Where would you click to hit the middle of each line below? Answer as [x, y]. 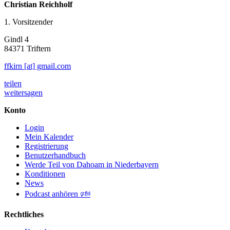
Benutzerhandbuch [55, 156]
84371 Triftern [27, 49]
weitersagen [23, 93]
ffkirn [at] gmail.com [37, 66]
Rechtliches [24, 215]
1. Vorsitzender [28, 22]
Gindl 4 [16, 40]
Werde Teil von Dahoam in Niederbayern [92, 165]
